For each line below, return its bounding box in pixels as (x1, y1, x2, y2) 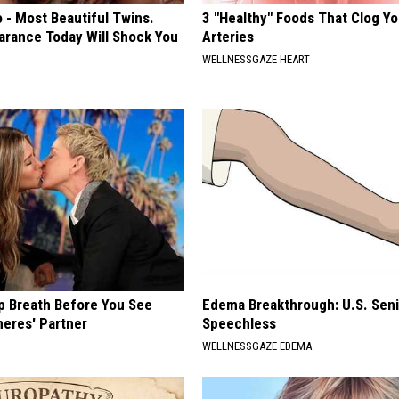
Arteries (202, 27, 255, 45)
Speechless (202, 313, 277, 332)
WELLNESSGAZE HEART (202, 52, 311, 66)
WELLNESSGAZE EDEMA (202, 338, 313, 353)
